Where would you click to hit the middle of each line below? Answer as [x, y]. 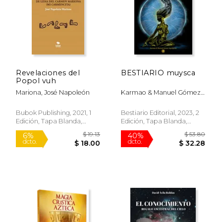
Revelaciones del [48, 73]
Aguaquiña [138, 101]
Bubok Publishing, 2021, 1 [54, 112]
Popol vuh [36, 81]
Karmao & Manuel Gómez [161, 92]
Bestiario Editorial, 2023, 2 [160, 112]
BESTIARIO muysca [158, 73]
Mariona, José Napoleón [53, 92]
